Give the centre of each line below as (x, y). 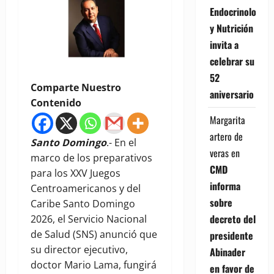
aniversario (231, 94)
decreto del (232, 219)
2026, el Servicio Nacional (89, 219)
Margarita (227, 120)
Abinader (227, 252)
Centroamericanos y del (86, 189)
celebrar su (232, 61)
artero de (226, 136)
